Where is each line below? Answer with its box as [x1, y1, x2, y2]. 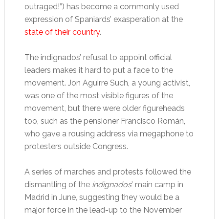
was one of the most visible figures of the [24, 91, 173, 100]
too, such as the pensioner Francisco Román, [24, 116, 185, 126]
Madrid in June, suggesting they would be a [24, 193, 179, 202]
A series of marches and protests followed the [24, 167, 191, 176]
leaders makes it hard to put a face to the [24, 66, 173, 75]
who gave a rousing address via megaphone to [24, 129, 194, 138]
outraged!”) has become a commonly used [24, 2, 179, 11]
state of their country [24, 27, 100, 37]
